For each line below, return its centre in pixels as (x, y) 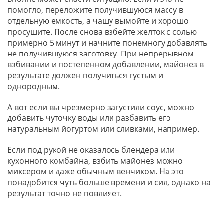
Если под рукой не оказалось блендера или (91, 150)
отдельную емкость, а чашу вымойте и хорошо (98, 21)
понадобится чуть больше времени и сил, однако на (109, 183)
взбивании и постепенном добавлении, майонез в (106, 65)
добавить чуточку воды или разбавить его (89, 118)
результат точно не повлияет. (66, 194)
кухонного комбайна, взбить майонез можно (95, 161)
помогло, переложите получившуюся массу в (95, 10)
